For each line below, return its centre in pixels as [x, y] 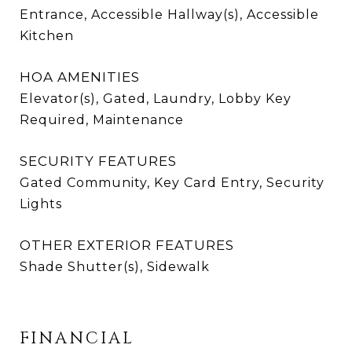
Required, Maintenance [102, 120]
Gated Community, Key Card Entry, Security [172, 183]
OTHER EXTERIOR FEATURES [127, 245]
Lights [41, 204]
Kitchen [47, 36]
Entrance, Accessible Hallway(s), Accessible [169, 15]
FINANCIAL [77, 339]
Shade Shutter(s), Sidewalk [115, 267]
